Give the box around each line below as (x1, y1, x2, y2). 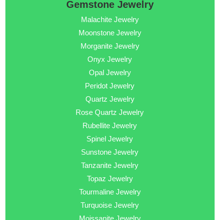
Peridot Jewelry (85, 82, 135, 90)
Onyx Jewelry (87, 55, 133, 64)
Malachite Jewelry (81, 15, 139, 24)
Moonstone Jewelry (78, 28, 141, 37)
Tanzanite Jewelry (81, 161, 139, 170)
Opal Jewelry (88, 68, 131, 77)
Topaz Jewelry (86, 174, 133, 183)
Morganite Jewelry (80, 42, 139, 51)
